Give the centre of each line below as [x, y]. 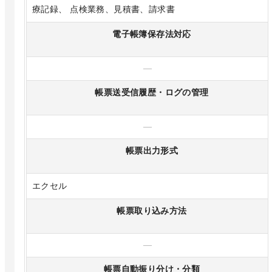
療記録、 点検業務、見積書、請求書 [104, 10]
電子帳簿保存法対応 [152, 35]
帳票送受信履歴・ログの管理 [152, 93]
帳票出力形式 [152, 151]
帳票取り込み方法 [152, 211]
